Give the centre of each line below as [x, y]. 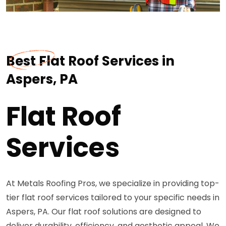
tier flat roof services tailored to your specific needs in [113, 197]
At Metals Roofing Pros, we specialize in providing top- [113, 183]
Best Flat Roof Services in [90, 61]
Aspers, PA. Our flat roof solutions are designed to [104, 211]
